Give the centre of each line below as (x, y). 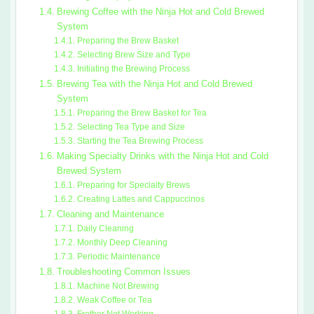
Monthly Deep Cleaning (122, 242)
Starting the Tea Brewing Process (140, 141)
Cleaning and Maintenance (110, 214)
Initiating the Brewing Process (133, 68)
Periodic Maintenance (118, 256)
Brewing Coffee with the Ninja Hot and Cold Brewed (160, 11)
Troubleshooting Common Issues (123, 271)
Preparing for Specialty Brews (133, 185)
